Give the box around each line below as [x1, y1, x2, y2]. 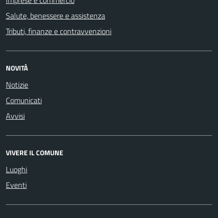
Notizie [6, 78, 28, 91]
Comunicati [6, 94, 42, 106]
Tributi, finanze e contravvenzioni [6, 25, 111, 37]
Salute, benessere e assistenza [6, 9, 105, 21]
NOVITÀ [6, 62, 28, 73]
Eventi [6, 179, 27, 191]
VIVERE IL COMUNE [6, 147, 63, 158]
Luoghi [6, 163, 27, 175]
